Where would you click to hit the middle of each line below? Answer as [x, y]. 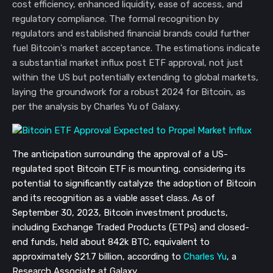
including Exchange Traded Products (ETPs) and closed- [131, 227]
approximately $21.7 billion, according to [98, 257]
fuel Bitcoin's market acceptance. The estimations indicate [136, 48]
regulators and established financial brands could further [131, 34]
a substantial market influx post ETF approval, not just [128, 63]
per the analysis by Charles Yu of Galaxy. [96, 107]
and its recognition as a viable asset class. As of [114, 198]
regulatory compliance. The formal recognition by [115, 19]
